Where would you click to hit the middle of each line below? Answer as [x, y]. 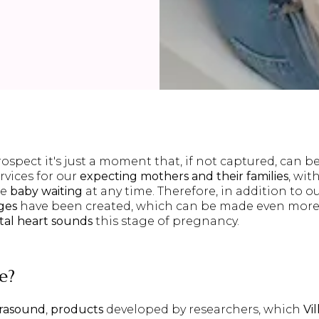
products [77, 309]
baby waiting [46, 192]
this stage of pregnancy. [166, 221]
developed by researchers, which [203, 309]
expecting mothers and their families [184, 177]
